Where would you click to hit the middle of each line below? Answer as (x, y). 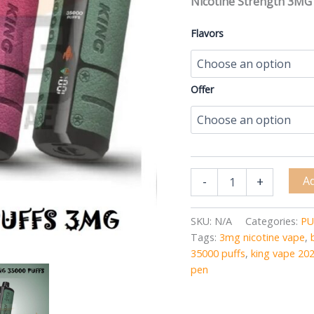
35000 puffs (218, 253)
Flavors (207, 33)
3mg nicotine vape (262, 237)
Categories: (273, 221)
